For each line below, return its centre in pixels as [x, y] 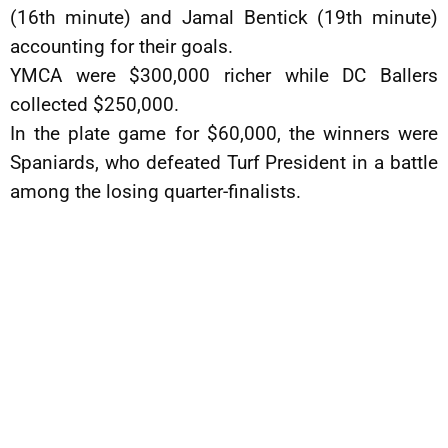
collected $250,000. [94, 105]
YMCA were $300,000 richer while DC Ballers [224, 76]
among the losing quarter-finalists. [155, 192]
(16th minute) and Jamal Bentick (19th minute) [224, 18]
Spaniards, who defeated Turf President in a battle [224, 163]
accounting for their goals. [121, 47]
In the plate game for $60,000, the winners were [224, 134]
